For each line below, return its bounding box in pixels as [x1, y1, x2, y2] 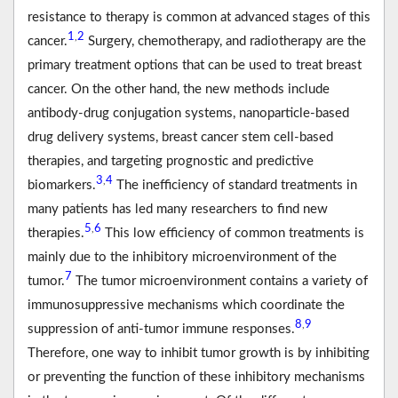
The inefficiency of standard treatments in [113, 178, 357, 192]
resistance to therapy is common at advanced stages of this [28, 10, 370, 24]
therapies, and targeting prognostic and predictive [28, 154, 314, 168]
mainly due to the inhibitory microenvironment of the [28, 250, 337, 264]
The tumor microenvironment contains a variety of [72, 274, 368, 288]
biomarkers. [28, 178, 96, 192]
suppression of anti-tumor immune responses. [28, 322, 295, 336]
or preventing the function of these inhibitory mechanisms [28, 370, 365, 384]
